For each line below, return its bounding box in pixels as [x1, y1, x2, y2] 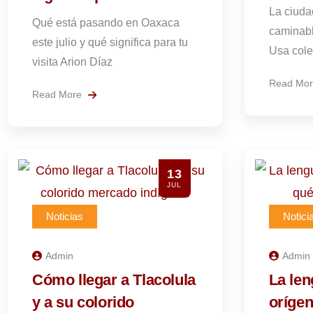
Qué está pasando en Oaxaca [32, 17, 180, 29]
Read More [32, 89, 85, 100]
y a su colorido [32, 293, 134, 311]
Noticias [46, 210, 83, 222]
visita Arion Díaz [32, 56, 112, 68]
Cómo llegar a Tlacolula [32, 271, 196, 289]
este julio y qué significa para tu [32, 36, 188, 48]
